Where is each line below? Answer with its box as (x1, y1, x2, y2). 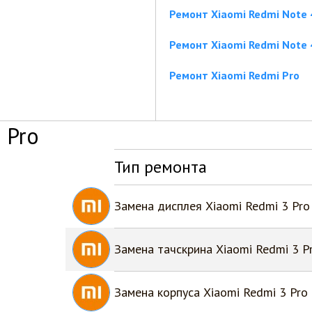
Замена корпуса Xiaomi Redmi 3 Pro (114, 284, 308, 300)
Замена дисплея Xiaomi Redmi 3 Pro (114, 198, 310, 214)
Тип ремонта (114, 156, 207, 178)
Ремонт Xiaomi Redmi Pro (169, 68, 299, 82)
